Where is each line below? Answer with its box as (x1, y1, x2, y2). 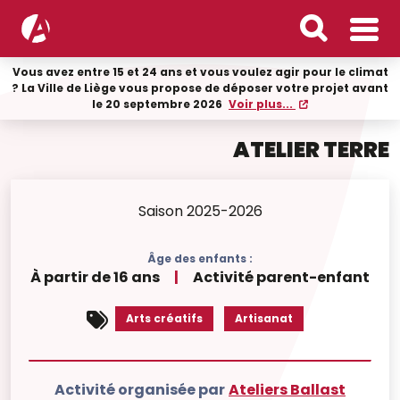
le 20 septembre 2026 (92, 96, 225, 112)
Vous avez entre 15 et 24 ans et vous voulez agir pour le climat (12, 64, 388, 79)
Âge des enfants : (147, 251, 253, 266)
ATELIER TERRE (233, 135, 389, 164)
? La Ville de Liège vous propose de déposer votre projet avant (12, 80, 388, 96)
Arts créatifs (125, 311, 203, 326)
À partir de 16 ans (30, 267, 160, 287)
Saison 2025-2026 (137, 201, 262, 221)
